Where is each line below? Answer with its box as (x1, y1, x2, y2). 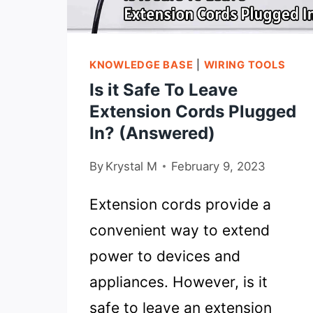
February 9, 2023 (171, 159, 266, 174)
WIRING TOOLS (203, 59, 286, 72)
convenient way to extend (89, 221, 270, 240)
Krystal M (105, 159, 158, 174)
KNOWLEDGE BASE (89, 59, 194, 72)
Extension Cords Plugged (89, 101, 296, 122)
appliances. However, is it (89, 273, 268, 291)
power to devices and (89, 247, 240, 265)
